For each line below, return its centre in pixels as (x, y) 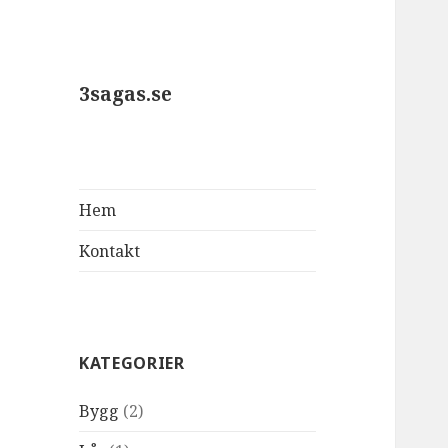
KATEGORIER (132, 363)
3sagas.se (126, 94)
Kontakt (110, 251)
